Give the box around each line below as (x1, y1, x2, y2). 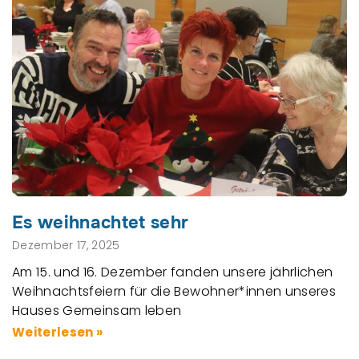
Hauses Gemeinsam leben (12, 301, 182, 320)
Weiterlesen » (12, 323, 103, 341)
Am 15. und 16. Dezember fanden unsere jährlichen (12, 262, 333, 281)
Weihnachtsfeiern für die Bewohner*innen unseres (12, 281, 336, 301)
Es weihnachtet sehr (12, 211, 189, 234)
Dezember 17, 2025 (12, 236, 120, 253)
